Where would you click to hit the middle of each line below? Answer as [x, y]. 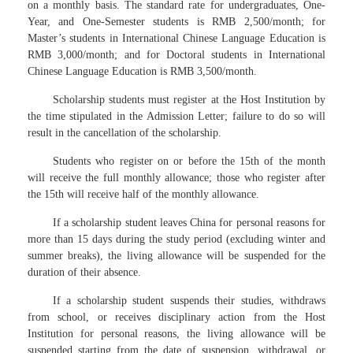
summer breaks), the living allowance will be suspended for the [176, 256]
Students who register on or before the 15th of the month [189, 161]
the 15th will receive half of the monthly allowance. [143, 194]
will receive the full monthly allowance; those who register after [176, 178]
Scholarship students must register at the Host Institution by [189, 100]
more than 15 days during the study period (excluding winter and [176, 239]
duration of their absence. [84, 272]
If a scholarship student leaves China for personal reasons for [189, 223]
